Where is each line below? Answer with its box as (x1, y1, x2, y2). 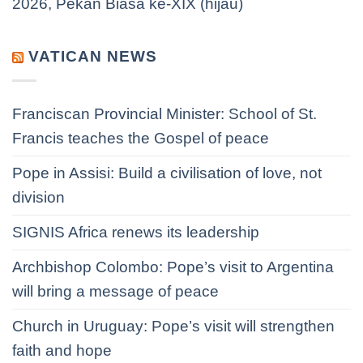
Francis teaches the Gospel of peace (12, 129, 269, 147)
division (12, 188, 65, 206)
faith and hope (12, 341, 112, 359)
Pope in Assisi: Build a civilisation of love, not (12, 164, 322, 181)
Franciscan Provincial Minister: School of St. (12, 105, 317, 122)
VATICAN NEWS (28, 48, 157, 66)
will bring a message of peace (12, 282, 219, 300)
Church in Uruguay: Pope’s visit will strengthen (12, 317, 335, 335)
